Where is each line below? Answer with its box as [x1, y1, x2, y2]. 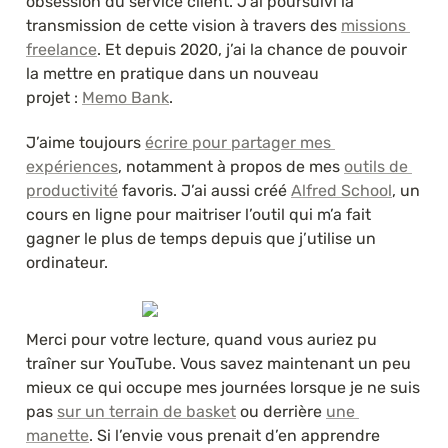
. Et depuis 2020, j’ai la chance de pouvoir [97, 39, 407, 59]
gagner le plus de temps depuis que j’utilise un [26, 228, 376, 248]
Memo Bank [82, 87, 169, 107]
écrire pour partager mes [145, 132, 331, 152]
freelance [26, 39, 97, 59]
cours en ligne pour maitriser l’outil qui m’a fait [26, 204, 371, 224]
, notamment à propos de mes [118, 156, 344, 176]
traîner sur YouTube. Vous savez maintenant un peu [26, 353, 411, 373]
